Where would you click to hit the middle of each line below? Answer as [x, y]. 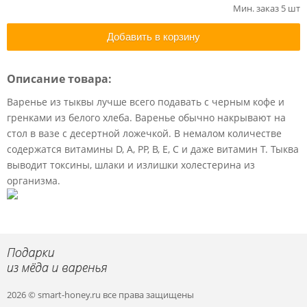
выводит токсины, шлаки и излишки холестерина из [131, 165]
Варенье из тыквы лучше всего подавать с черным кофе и [146, 102]
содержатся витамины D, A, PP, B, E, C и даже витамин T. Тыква [153, 149]
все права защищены [148, 295]
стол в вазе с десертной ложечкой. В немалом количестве [144, 133]
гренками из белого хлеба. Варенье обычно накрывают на [146, 118]
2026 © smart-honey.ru [55, 295]
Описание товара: [59, 79]
